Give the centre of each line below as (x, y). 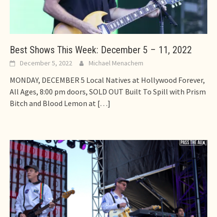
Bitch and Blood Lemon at (53, 103)
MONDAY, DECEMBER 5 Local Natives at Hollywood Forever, (107, 80)
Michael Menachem (116, 63)
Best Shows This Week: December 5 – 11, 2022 (101, 50)
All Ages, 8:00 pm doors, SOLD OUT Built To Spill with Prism (108, 92)
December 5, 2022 (46, 63)
